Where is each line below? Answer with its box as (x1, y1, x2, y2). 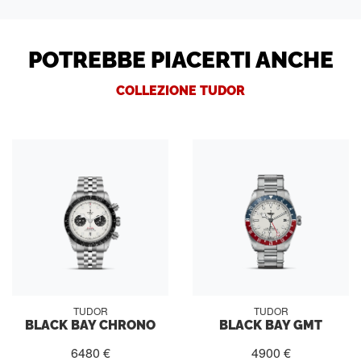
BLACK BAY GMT (219, 315, 322, 334)
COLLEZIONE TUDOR (116, 81, 245, 99)
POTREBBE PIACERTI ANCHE (27, 43, 334, 74)
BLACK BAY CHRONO (25, 315, 156, 334)
